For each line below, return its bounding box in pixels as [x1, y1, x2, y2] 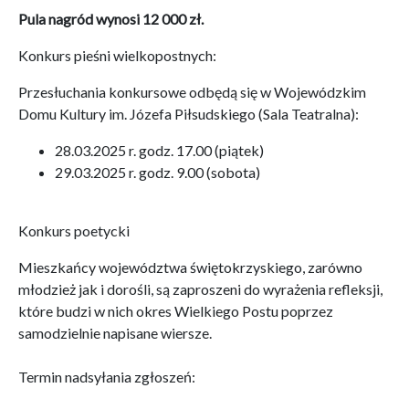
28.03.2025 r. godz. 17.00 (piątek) [55, 142, 264, 159]
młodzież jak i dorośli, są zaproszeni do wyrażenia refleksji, [18, 280, 383, 298]
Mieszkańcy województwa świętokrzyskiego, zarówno [18, 258, 362, 276]
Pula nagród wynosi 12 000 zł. [18, 10, 204, 27]
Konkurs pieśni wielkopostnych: [18, 47, 216, 64]
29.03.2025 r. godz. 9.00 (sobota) [55, 163, 260, 181]
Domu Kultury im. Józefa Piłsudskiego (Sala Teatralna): [18, 105, 359, 122]
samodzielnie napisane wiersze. [18, 324, 212, 341]
